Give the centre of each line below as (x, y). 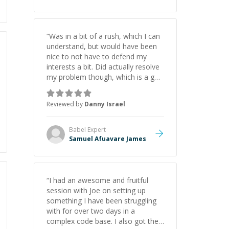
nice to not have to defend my (97, 56)
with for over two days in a (91, 211)
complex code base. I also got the (102, 221)
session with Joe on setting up (96, 190)
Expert (96, 130)
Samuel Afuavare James (108, 139)
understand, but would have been (102, 46)
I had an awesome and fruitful (99, 180)
